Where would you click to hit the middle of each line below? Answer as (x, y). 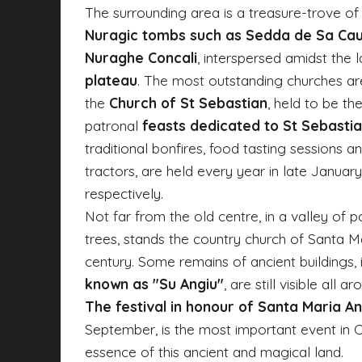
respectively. (124, 193)
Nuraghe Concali (141, 57)
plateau (111, 80)
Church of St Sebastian (188, 102)
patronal (114, 125)
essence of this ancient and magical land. (214, 351)
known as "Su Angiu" (154, 283)
